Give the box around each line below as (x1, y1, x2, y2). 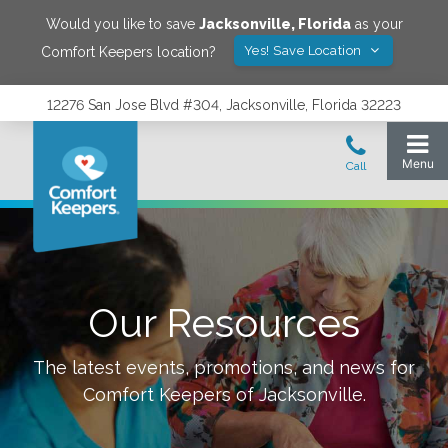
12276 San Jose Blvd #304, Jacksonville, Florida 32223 (47, 97, 401, 113)
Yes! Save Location (243, 43, 366, 58)
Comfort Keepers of (82, 384, 259, 405)
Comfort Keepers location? (40, 43, 216, 60)
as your (350, 16, 403, 32)
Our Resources (88, 299, 360, 346)
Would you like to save (45, 16, 199, 32)
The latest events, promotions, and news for (33, 357, 415, 378)
